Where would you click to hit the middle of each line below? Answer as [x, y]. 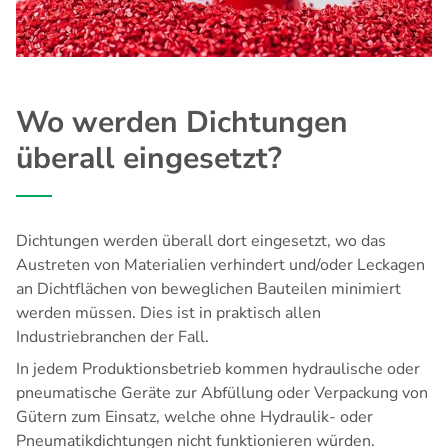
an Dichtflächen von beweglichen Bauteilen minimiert [208, 289]
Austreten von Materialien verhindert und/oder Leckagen [220, 265]
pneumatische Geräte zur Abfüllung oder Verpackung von [222, 393]
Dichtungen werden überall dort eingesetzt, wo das [201, 241]
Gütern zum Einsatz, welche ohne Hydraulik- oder [194, 417]
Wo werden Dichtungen [182, 123]
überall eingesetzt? [149, 159]
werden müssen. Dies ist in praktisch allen [168, 313]
